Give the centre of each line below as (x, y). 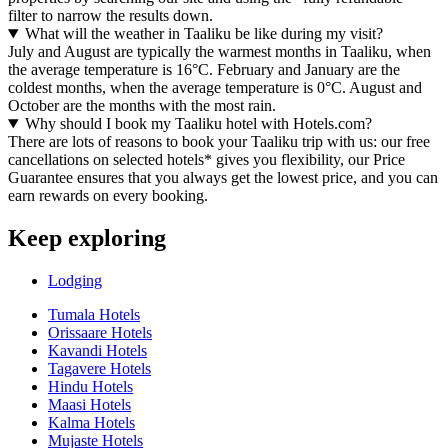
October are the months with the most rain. (142, 106)
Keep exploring (87, 238)
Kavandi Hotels (97, 350)
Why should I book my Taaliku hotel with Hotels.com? (198, 124)
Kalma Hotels (91, 422)
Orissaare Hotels (100, 332)
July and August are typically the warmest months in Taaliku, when (219, 52)
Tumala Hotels (94, 314)
